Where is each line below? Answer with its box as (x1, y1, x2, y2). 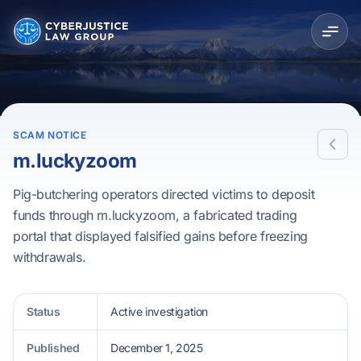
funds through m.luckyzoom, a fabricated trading (13, 207, 297, 223)
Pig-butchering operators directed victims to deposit (13, 186, 315, 202)
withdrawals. (13, 249, 86, 265)
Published (27, 341, 80, 355)
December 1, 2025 (110, 341, 203, 355)
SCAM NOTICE (13, 129, 87, 141)
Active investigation (110, 305, 208, 318)
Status (27, 305, 60, 318)
